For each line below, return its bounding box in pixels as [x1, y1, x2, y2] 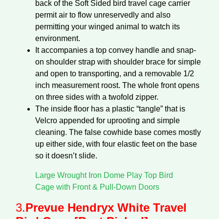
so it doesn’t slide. [35, 151, 97, 160]
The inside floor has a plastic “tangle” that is [35, 104, 185, 113]
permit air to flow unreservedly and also [35, 10, 171, 19]
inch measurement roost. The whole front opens [35, 81, 199, 89]
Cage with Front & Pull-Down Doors [35, 182, 159, 191]
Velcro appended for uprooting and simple [35, 116, 180, 125]
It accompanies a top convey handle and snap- [35, 45, 196, 54]
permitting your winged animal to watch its [35, 22, 180, 31]
